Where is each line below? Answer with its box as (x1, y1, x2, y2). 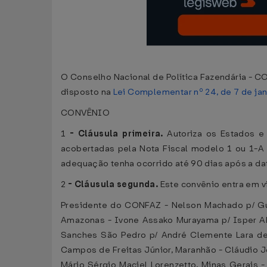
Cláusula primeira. (77, 128, 167, 139)
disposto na (61, 86, 113, 98)
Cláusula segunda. (74, 179, 160, 190)
